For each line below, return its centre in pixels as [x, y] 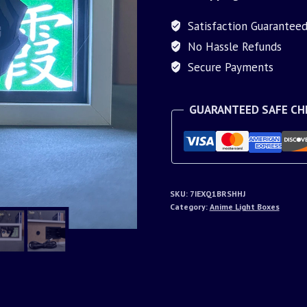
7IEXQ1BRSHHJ [217, 193]
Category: [189, 206]
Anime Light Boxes [244, 206]
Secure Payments [229, 67]
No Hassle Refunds [233, 46]
